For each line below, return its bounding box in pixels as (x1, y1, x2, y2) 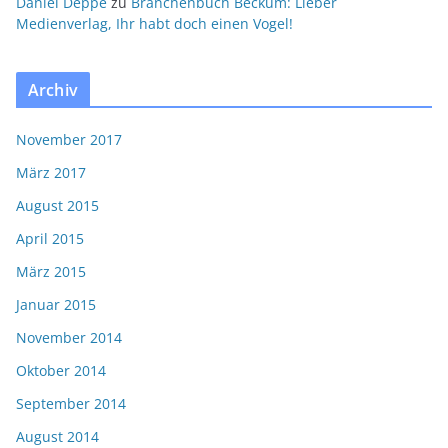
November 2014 (16, 328, 122, 347)
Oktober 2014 (16, 361, 106, 380)
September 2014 (16, 394, 126, 413)
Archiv (28, 79, 78, 101)
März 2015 (16, 262, 86, 281)
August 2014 (16, 427, 99, 446)
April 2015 (16, 229, 84, 248)
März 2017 (16, 163, 86, 182)
